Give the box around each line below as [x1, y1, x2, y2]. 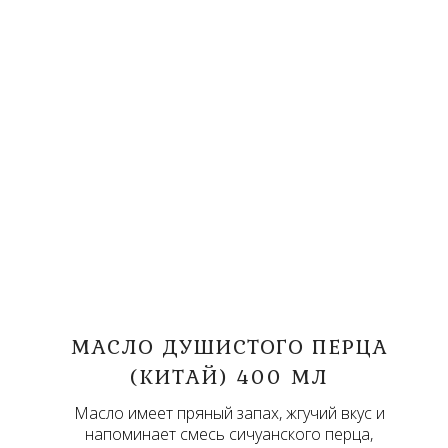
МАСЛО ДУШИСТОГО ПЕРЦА [70, 329, 388, 362]
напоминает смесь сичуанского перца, [85, 422, 373, 445]
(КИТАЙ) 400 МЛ [130, 359, 328, 392]
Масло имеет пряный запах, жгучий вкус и [73, 401, 385, 424]
